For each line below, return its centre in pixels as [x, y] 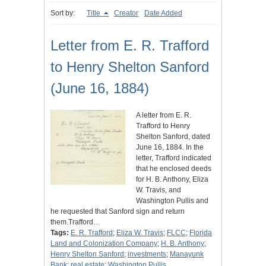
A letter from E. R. [164, 115]
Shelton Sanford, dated [173, 137]
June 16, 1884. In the [170, 148]
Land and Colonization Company [104, 244]
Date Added [163, 13]
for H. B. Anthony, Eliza [172, 180]
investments [147, 254]
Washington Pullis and [172, 201]
